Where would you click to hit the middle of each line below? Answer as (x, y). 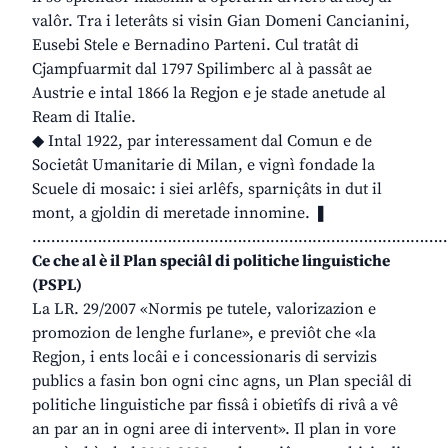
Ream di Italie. (84, 117)
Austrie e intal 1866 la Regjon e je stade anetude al (209, 93)
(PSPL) (57, 285)
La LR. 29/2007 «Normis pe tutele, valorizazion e (204, 309)
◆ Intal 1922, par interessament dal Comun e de (202, 141)
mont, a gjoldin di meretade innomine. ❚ (179, 213)
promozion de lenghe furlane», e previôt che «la (204, 333)
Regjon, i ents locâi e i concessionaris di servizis (204, 357)
